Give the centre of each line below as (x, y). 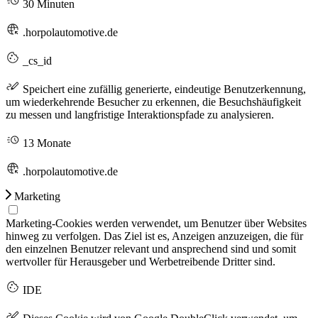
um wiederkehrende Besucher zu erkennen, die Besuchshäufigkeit (153, 102)
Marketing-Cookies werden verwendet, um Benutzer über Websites (156, 223)
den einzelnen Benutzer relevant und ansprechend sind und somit (151, 248)
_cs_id (36, 60)
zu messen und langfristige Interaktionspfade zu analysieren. (140, 114)
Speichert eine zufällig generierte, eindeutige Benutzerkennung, (163, 89)
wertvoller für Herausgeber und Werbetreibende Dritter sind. (141, 261)
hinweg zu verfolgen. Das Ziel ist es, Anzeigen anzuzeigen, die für (154, 236)
